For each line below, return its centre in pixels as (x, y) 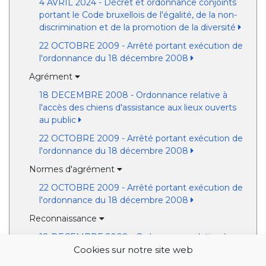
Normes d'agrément (73, 169)
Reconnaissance (64, 218)
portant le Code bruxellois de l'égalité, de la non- (138, 15)
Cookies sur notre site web (133, 250)
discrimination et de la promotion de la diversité (138, 27)
